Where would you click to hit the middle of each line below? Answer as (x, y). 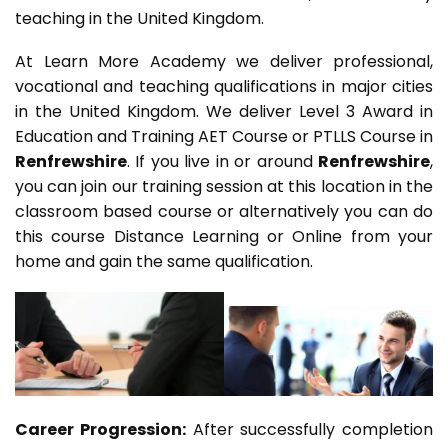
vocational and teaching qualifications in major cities (224, 87)
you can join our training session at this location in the (224, 187)
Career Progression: (100, 430)
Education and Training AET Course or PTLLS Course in (224, 137)
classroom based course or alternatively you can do (224, 212)
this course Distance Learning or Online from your (224, 237)
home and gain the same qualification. (166, 262)
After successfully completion (309, 430)
